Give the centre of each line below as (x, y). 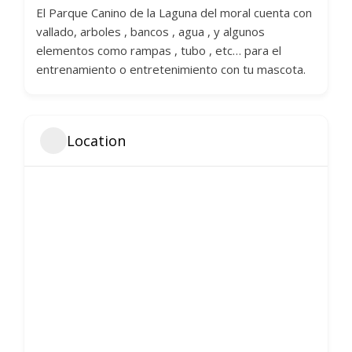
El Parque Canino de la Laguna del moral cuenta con (174, 13)
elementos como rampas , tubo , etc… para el (159, 50)
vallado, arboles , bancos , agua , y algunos (150, 31)
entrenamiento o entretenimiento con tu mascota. (171, 69)
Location (96, 140)
